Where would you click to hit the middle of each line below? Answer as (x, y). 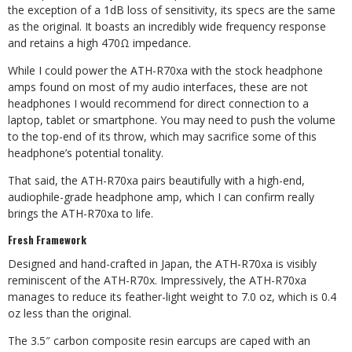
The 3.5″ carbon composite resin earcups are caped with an (159, 341)
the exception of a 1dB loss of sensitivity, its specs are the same (172, 10)
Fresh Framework (47, 240)
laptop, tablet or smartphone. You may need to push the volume (172, 120)
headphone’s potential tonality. (86, 153)
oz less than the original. (70, 313)
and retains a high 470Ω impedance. (99, 43)
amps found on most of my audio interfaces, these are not (158, 87)
